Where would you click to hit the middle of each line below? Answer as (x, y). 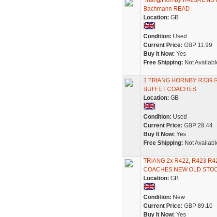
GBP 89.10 (197, 206)
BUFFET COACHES (170, 89)
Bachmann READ (166, 9)
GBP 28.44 (197, 125)
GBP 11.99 (197, 45)
